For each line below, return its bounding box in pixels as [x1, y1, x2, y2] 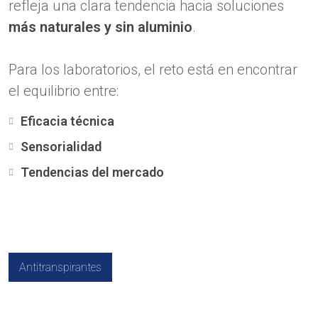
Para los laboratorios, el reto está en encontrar [9, 61, 297, 78]
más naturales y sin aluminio [9, 18, 192, 35]
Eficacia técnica [21, 114, 114, 128]
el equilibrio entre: [9, 82, 119, 99]
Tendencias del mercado [21, 165, 164, 180]
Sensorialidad [21, 139, 102, 154]
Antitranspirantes [19, 261, 102, 274]
